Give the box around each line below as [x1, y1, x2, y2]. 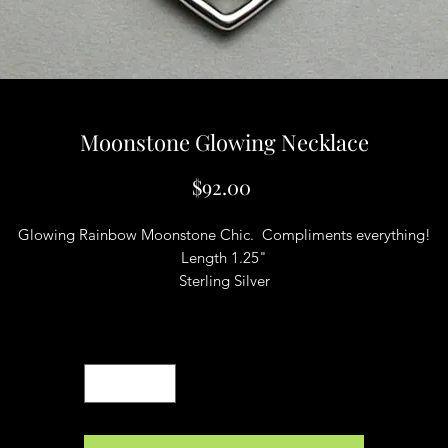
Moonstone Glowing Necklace [79, 127, 369, 157]
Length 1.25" [181, 248, 267, 267]
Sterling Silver [178, 271, 270, 290]
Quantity [189, 332, 248, 351]
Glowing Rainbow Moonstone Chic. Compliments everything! [17, 225, 431, 244]
